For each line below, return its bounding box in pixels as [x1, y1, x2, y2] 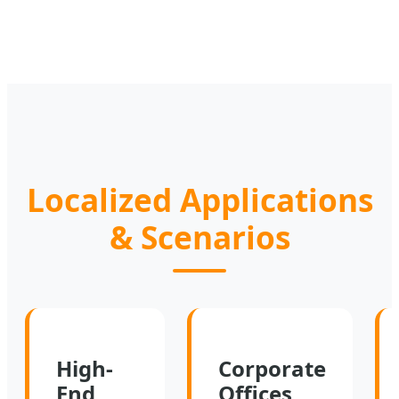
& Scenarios [109, 215, 290, 258]
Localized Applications [26, 177, 373, 221]
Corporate [218, 353, 326, 383]
